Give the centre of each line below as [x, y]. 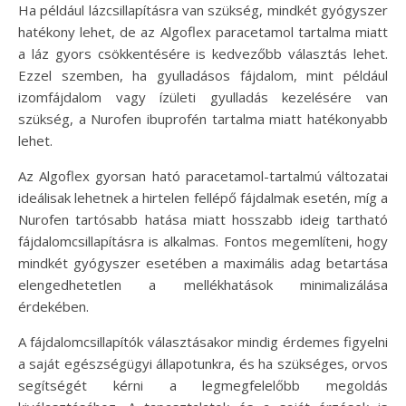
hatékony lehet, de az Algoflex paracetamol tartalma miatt [203, 31]
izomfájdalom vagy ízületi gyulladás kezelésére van [203, 97]
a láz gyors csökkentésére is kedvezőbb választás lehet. [203, 53]
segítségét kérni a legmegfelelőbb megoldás [203, 385]
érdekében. [53, 306]
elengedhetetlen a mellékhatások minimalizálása [203, 284]
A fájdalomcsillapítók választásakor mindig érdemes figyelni [203, 341]
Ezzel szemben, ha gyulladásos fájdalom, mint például [203, 75]
